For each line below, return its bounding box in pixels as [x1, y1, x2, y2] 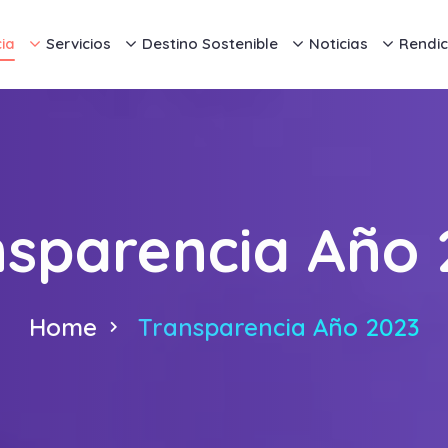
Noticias [308, 34, 368, 53]
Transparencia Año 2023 [137, 312, 420, 342]
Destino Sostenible [141, 34, 278, 53]
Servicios [45, 34, 111, 53]
